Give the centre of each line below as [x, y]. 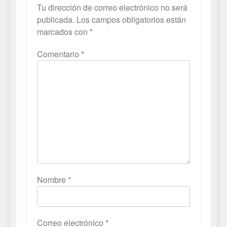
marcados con [63, 32]
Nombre [52, 180]
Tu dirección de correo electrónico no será [112, 8]
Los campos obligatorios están [131, 20]
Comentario [59, 54]
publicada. [56, 20]
